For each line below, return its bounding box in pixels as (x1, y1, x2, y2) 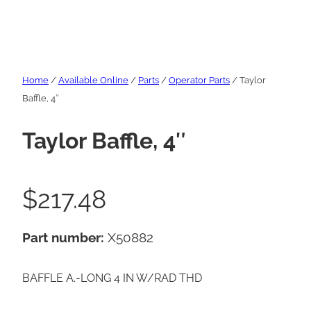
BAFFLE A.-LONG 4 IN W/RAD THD (22, 271, 202, 285)
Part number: (22, 230, 108, 246)
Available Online (58, 75, 128, 86)
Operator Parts (169, 75, 230, 86)
